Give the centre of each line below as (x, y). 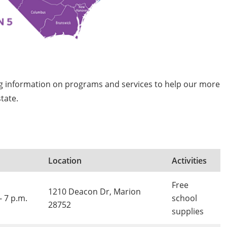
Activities (189, 161)
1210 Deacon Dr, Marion (94, 192)
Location (65, 161)
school (184, 198)
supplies (187, 211)
